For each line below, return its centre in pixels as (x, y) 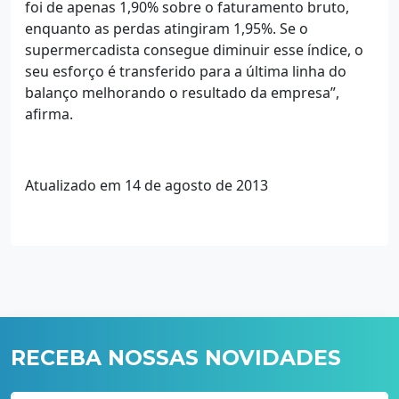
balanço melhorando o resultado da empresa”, (182, 92)
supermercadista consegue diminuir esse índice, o (194, 49)
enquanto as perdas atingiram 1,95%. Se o (167, 28)
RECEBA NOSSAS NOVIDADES (176, 357)
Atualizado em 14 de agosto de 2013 (147, 185)
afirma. (49, 114)
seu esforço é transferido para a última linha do (186, 71)
